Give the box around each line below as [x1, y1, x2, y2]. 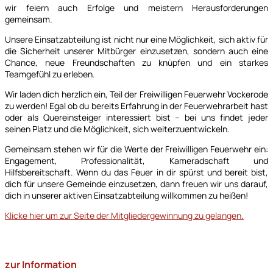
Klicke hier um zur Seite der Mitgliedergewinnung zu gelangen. [5, 209, 244, 221]
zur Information [5, 258, 77, 272]
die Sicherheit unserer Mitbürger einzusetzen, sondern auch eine [5, 44, 268, 57]
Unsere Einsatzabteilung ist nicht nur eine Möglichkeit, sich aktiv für [5, 33, 268, 45]
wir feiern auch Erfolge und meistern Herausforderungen [5, 1, 268, 13]
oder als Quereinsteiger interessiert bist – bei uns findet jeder [5, 111, 268, 123]
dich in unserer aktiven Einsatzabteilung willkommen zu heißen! [5, 189, 248, 201]
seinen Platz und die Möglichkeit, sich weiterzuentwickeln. [5, 122, 230, 135]
